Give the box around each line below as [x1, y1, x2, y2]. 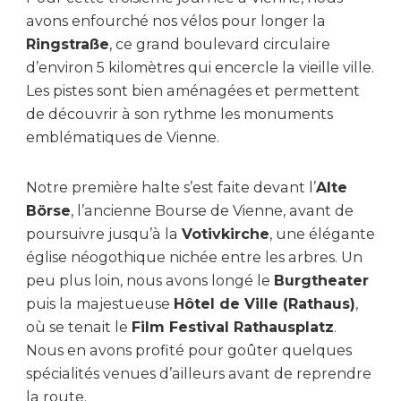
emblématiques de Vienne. [26, 129, 219, 147]
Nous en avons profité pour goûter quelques [26, 342, 352, 360]
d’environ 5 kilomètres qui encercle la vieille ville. [26, 59, 374, 77]
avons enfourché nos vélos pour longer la [26, 13, 326, 30]
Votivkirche [182, 226, 269, 243]
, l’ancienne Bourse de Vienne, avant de [71, 202, 354, 220]
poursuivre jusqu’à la [26, 226, 182, 243]
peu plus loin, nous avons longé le [26, 272, 274, 290]
